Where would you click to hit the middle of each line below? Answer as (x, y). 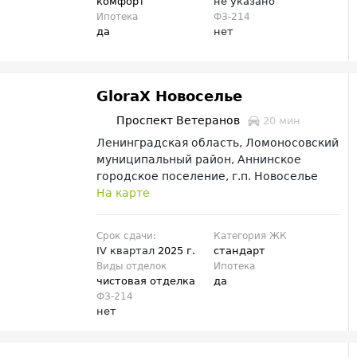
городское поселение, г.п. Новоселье (208, 177)
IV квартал (127, 251)
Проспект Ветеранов (178, 121)
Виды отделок (132, 267)
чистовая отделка (146, 281)
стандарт (239, 251)
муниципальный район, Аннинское (199, 160)
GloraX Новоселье (170, 96)
